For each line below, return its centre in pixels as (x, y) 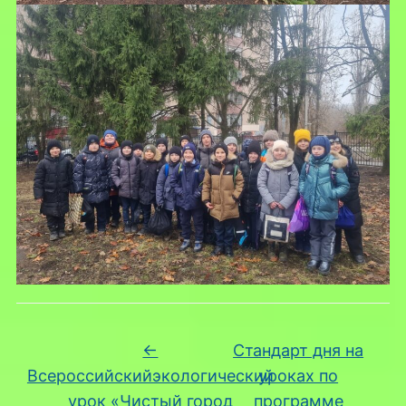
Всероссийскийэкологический (150, 375)
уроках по (299, 375)
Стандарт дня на (299, 350)
